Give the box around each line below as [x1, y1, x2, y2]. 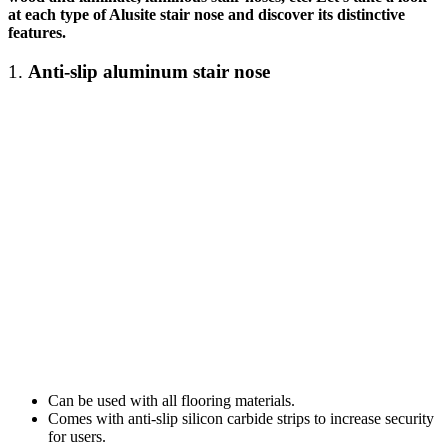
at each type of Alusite [8, 6, 160, 24]
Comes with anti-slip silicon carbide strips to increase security [48, 409, 434, 427]
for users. [48, 427, 106, 445]
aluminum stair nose [98, 61, 270, 83]
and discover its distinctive [224, 6, 405, 24]
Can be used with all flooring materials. [48, 391, 295, 409]
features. [8, 24, 66, 42]
